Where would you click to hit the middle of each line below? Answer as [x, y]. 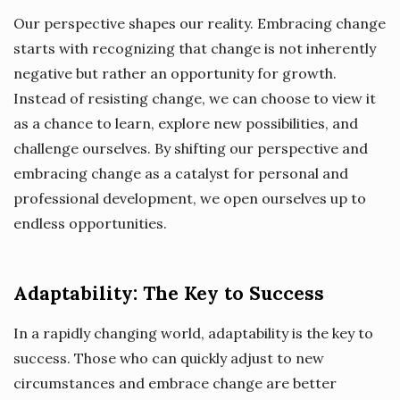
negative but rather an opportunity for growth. [175, 73]
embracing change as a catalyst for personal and [181, 173]
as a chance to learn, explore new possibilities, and [186, 123]
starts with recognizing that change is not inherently [195, 48]
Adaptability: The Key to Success [169, 293]
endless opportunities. [90, 223]
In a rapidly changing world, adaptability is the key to [193, 333]
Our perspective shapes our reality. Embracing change [200, 23]
